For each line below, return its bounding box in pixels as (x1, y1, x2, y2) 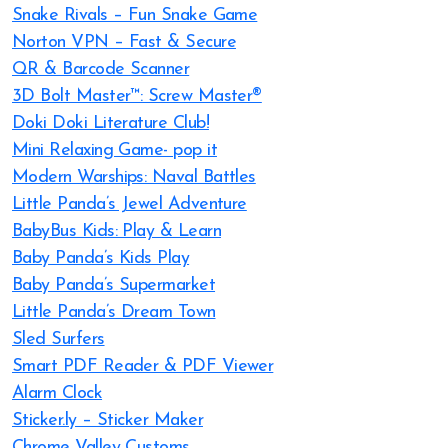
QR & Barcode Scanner (12, 60, 190, 79)
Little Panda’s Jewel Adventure (12, 195, 247, 214)
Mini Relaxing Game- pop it (12, 141, 217, 160)
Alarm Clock (12, 384, 103, 403)
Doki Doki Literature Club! (12, 114, 209, 133)
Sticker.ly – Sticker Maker (12, 411, 203, 430)
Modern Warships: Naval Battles (12, 168, 256, 187)
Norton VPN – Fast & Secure (12, 33, 236, 52)
